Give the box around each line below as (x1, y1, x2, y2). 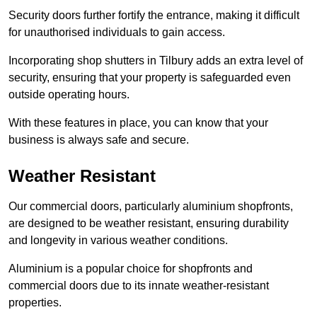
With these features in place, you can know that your (8, 117, 268, 129)
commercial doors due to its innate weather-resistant (8, 279, 269, 292)
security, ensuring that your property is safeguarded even (8, 71, 291, 84)
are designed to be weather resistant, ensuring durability (8, 217, 289, 230)
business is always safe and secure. (8, 134, 189, 146)
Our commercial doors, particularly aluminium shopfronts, (8, 200, 293, 213)
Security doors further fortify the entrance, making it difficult (8, 9, 299, 22)
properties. (8, 296, 62, 309)
